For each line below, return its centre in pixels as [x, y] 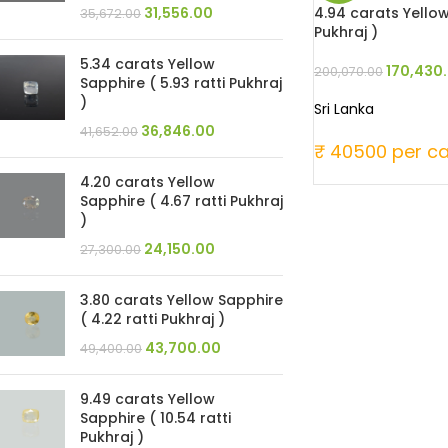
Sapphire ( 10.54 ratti [155, 417]
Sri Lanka [343, 108]
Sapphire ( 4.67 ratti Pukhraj [181, 200]
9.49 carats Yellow [147, 398]
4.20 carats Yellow [147, 181]
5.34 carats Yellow [147, 63]
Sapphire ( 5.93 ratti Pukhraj [181, 82]
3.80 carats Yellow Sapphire [181, 299]
